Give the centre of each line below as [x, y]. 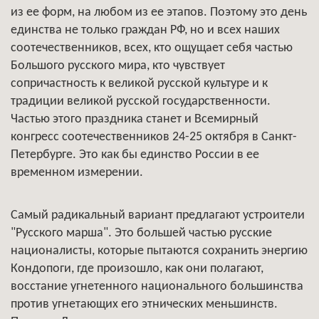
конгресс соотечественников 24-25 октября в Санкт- [154, 137]
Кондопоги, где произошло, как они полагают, [137, 269]
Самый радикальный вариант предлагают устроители [158, 215]
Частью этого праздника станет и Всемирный [135, 119]
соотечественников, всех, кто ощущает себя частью [152, 48]
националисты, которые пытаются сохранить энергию [159, 251]
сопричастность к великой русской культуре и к [139, 84]
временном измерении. [77, 173]
